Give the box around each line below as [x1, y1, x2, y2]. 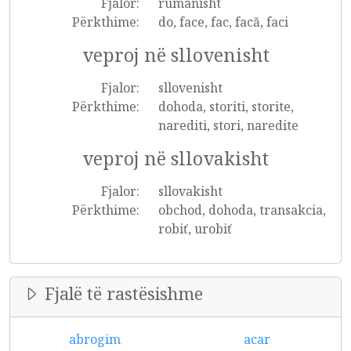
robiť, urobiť [157, 220, 232, 237]
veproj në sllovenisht [81, 42, 270, 67]
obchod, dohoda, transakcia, [157, 201, 326, 219]
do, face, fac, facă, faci [157, 13, 288, 31]
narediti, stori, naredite [157, 117, 299, 134]
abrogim [68, 331, 121, 348]
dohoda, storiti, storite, [157, 98, 294, 115]
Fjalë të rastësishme [40, 282, 203, 305]
